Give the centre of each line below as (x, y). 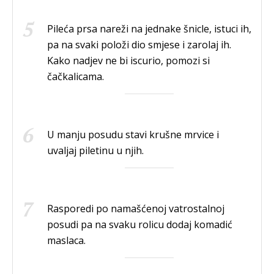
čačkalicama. (76, 77)
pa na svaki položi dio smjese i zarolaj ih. (139, 45)
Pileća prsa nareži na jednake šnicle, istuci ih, (149, 29)
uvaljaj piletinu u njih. (95, 151)
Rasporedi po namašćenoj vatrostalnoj (136, 209)
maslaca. (68, 241)
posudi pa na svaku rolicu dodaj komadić (140, 225)
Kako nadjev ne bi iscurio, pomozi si (128, 61)
